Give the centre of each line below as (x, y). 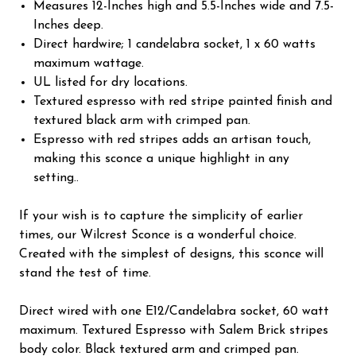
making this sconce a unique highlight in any (162, 159)
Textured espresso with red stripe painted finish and (183, 101)
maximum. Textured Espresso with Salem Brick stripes (174, 330)
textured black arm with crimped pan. (142, 120)
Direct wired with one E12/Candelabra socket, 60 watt (174, 311)
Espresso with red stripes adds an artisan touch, (172, 139)
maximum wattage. (89, 63)
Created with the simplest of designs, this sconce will (171, 254)
